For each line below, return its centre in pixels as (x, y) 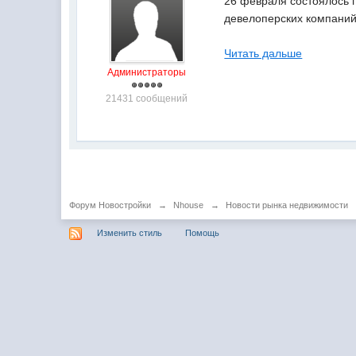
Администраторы (147, 72)
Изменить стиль (130, 232)
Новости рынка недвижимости (287, 205)
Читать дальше (263, 53)
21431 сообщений (147, 99)
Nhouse (189, 205)
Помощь (203, 232)
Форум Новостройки (110, 205)
